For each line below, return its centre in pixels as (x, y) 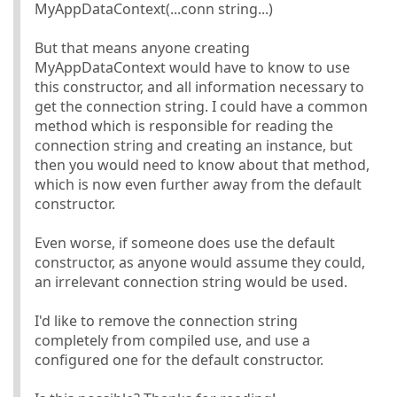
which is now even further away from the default (198, 184)
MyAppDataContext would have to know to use (192, 67)
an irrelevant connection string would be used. (191, 281)
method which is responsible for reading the (184, 125)
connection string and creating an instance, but (194, 145)
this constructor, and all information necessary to (199, 86)
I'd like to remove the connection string (166, 320)
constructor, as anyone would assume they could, (200, 262)
